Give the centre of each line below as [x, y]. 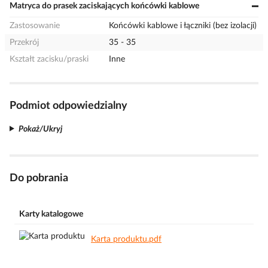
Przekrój [24, 42]
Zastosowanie [35, 26]
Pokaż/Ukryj [40, 129]
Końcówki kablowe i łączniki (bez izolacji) [183, 26]
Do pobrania [39, 178]
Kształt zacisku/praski [49, 59]
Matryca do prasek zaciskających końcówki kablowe [104, 6]
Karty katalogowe [51, 214]
